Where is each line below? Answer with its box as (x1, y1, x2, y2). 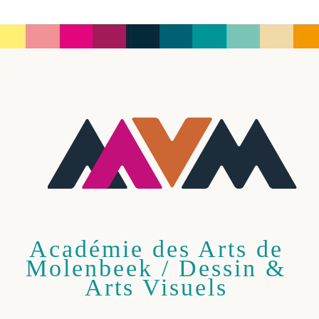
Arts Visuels (84, 273, 228, 300)
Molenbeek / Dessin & (26, 253, 286, 281)
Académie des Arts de (28, 234, 283, 262)
